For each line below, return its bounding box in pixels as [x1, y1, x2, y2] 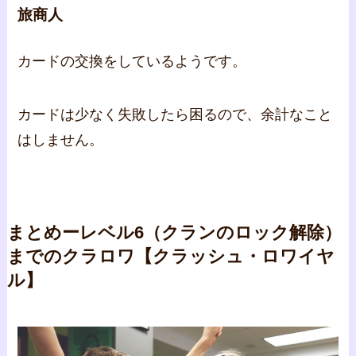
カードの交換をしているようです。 [17, 52, 247, 69]
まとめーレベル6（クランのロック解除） [6, 223, 342, 243]
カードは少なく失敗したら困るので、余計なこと [17, 106, 333, 123]
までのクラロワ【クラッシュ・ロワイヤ [6, 247, 335, 267]
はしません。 [17, 132, 104, 149]
